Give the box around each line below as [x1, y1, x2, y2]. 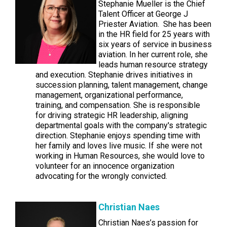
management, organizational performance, [35, 90, 183, 100]
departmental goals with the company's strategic [35, 121, 207, 130]
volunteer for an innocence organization [35, 161, 174, 171]
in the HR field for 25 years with [98, 29, 210, 39]
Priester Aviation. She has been [98, 19, 211, 29]
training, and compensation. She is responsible [35, 100, 200, 110]
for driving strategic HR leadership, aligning [35, 110, 188, 120]
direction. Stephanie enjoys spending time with [35, 131, 200, 140]
